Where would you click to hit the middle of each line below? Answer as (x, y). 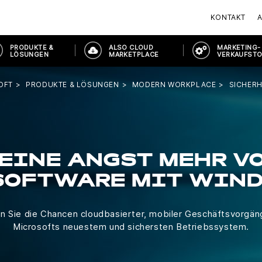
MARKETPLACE (134, 54)
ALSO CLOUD (131, 47)
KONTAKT (228, 17)
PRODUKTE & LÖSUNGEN (73, 85)
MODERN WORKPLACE (174, 85)
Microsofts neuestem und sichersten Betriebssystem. (131, 226)
